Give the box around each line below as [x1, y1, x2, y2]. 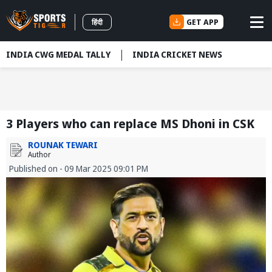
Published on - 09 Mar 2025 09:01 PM [9, 163, 148, 175]
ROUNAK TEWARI [28, 139, 98, 151]
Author [28, 149, 51, 160]
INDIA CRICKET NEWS [132, 49, 222, 60]
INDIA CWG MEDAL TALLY [6, 49, 110, 60]
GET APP [186, 16, 219, 27]
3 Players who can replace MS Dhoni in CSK [6, 115, 254, 132]
